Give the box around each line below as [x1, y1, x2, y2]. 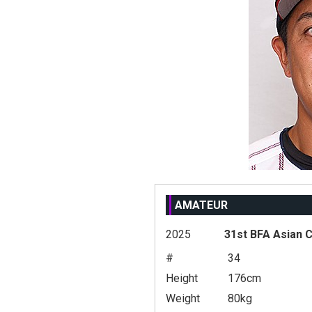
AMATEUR [175, 198, 228, 212]
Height [166, 272, 198, 285]
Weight [166, 292, 200, 305]
